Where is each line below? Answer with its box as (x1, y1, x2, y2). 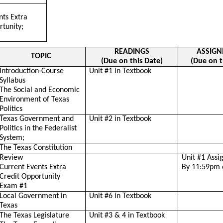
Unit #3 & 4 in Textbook (89, 212, 165, 220)
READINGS (114, 48, 149, 56)
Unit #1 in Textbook (89, 67, 152, 75)
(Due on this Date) (101, 57, 163, 65)
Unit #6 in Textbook (89, 192, 152, 200)
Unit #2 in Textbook (89, 115, 152, 123)
